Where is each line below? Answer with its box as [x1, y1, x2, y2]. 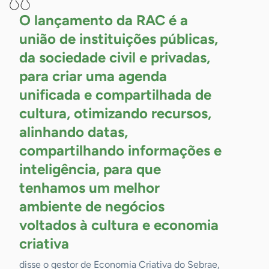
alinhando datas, [19, 123, 128, 141]
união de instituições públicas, [19, 30, 218, 48]
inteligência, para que [19, 160, 161, 178]
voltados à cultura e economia [19, 216, 219, 234]
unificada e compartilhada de [19, 86, 211, 104]
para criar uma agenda [19, 67, 167, 85]
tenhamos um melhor [19, 179, 160, 197]
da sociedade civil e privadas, [19, 49, 210, 67]
